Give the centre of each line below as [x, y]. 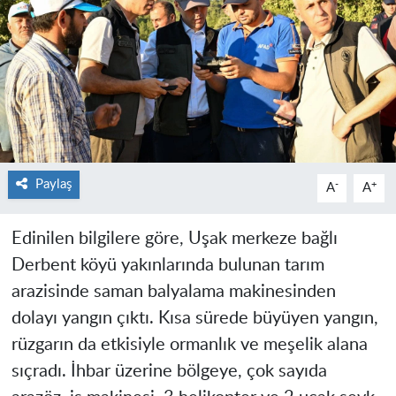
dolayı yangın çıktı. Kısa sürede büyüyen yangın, [194, 318]
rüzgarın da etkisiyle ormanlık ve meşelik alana [189, 344]
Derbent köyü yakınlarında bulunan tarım [168, 265]
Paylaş [53, 184]
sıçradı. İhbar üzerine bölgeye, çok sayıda [169, 371]
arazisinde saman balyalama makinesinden [173, 291]
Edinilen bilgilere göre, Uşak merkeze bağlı [174, 238]
